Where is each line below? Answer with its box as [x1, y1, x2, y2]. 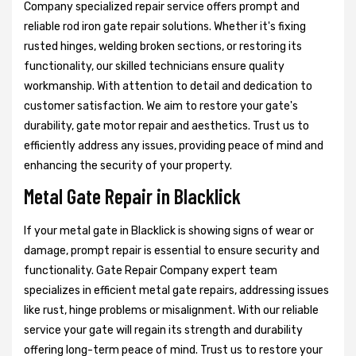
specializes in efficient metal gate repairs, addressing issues [24, 284, 329, 298]
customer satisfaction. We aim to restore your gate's [24, 99, 298, 114]
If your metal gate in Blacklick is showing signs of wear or [24, 224, 314, 238]
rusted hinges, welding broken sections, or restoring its [24, 40, 302, 54]
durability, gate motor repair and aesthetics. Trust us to [24, 119, 309, 133]
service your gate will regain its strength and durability [24, 323, 303, 338]
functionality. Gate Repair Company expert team [24, 264, 277, 278]
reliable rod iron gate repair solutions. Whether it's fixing [24, 20, 306, 34]
